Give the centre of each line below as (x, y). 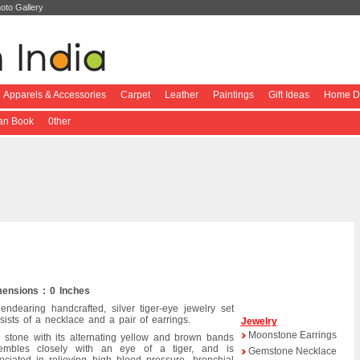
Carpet (135, 95)
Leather (181, 95)
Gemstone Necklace (292, 351)
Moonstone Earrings (292, 335)
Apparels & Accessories (54, 95)
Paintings (233, 95)
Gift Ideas (288, 95)
